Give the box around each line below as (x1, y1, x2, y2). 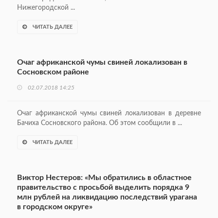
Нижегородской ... (17, 4, 75, 12)
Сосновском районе (17, 68, 89, 76)
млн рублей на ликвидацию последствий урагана (17, 193, 197, 201)
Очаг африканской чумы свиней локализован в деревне (17, 110, 201, 117)
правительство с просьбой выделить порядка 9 (17, 183, 189, 192)
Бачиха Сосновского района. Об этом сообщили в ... (17, 120, 182, 127)
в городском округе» (17, 203, 92, 211)
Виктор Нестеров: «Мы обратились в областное (17, 174, 192, 182)
